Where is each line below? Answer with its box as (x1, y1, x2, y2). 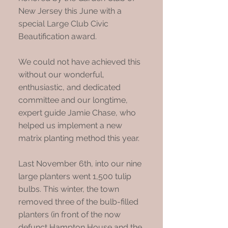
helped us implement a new (18, 121, 122, 130)
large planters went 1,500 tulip (18, 172, 131, 181)
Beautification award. (18, 32, 97, 41)
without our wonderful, (18, 70, 104, 79)
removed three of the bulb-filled (18, 197, 138, 207)
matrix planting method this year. (18, 133, 139, 143)
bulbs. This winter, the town (18, 184, 119, 194)
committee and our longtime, (18, 95, 128, 105)
